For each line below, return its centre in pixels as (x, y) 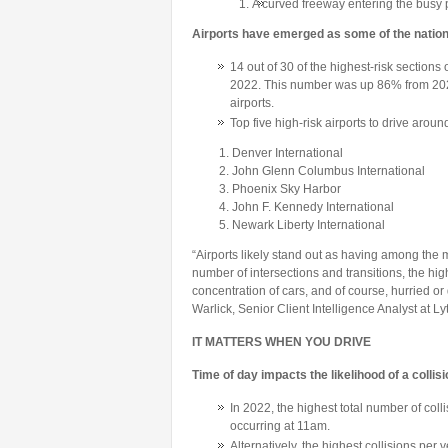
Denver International (287, 153)
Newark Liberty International (308, 225)
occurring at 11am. (280, 426)
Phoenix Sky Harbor (286, 189)
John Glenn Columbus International (328, 171)
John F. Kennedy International (313, 207)
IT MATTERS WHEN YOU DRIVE (281, 342)
